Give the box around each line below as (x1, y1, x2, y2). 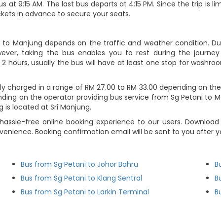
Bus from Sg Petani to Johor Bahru (21, 159, 139, 169)
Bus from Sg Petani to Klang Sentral (21, 173, 143, 183)
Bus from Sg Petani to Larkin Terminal (21, 187, 149, 197)
